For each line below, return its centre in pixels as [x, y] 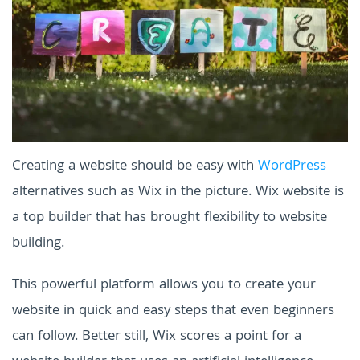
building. [38, 244]
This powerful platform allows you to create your [164, 286]
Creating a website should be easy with [135, 167]
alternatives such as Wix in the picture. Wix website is [178, 193]
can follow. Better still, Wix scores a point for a [157, 337]
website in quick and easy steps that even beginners [173, 312]
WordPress [292, 167]
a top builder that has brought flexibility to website [170, 219]
